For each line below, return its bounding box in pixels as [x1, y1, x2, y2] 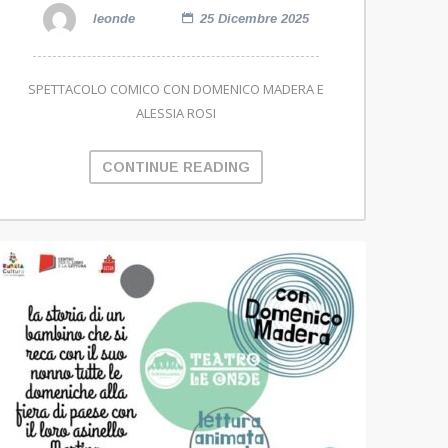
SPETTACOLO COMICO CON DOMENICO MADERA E [28, 80, 324, 99]
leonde [89, 11, 135, 26]
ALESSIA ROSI [136, 104, 216, 123]
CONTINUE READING [102, 159, 250, 176]
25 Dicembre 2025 [200, 11, 309, 26]
